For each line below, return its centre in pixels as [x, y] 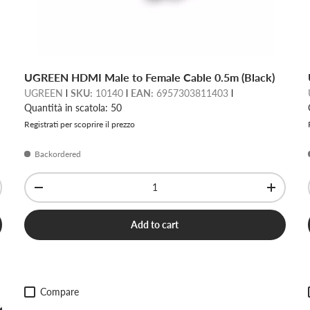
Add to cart [155, 224]
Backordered [57, 154]
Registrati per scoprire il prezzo [79, 124]
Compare [59, 291]
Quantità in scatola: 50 [73, 107]
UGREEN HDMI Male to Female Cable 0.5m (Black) [149, 77]
